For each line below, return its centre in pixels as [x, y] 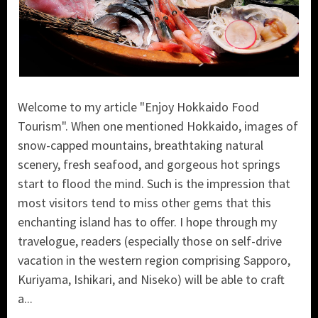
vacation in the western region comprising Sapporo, [154, 261]
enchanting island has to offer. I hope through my [147, 222]
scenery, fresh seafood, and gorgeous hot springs [149, 165]
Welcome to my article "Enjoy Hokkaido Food [138, 107]
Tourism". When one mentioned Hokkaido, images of [158, 126]
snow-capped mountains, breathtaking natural [141, 146]
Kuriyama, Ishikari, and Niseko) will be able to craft [151, 280]
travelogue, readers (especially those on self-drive [150, 241]
